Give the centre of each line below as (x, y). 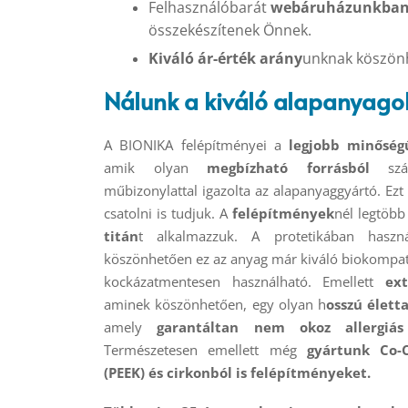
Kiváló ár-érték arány (225, 58)
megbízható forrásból (288, 168)
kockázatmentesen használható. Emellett (245, 282)
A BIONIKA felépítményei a (197, 145)
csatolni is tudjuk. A (168, 214)
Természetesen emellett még (200, 350)
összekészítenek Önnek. (231, 31)
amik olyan (155, 168)
